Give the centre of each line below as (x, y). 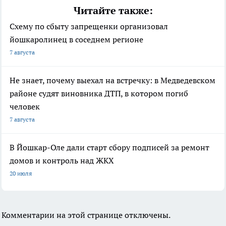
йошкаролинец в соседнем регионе (76, 39)
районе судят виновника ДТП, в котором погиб (99, 93)
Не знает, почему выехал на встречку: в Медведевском (112, 80)
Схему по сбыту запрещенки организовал (89, 26)
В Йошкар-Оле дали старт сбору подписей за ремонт (109, 147)
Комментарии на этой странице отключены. (86, 215)
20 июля (21, 173)
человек (25, 106)
